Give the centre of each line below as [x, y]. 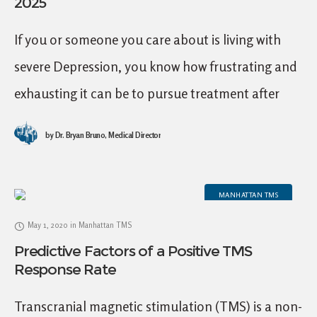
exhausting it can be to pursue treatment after [147, 93]
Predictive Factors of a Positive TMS [133, 251]
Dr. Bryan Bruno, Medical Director [107, 135]
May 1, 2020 [48, 225]
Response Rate [65, 269]
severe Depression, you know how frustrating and [156, 66]
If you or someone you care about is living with [148, 39]
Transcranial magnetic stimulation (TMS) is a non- [158, 306]
